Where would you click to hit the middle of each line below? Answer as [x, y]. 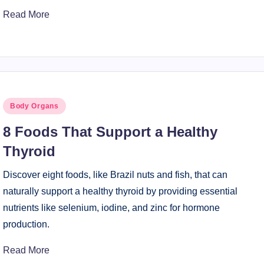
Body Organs [34, 106]
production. [26, 224]
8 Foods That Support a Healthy [110, 132]
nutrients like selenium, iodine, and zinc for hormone [111, 208]
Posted [17, 105]
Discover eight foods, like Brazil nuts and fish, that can [115, 175]
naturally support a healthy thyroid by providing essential [120, 191]
